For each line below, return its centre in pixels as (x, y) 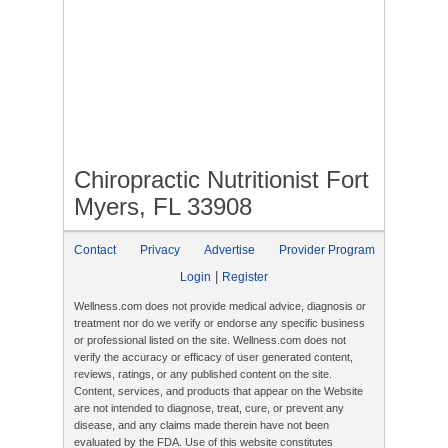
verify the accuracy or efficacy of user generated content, (213, 357)
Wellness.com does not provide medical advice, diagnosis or (220, 306)
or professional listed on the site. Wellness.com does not (210, 340)
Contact (95, 250)
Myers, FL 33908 (163, 206)
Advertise (229, 250)
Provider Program (327, 250)
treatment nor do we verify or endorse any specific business (219, 323)
